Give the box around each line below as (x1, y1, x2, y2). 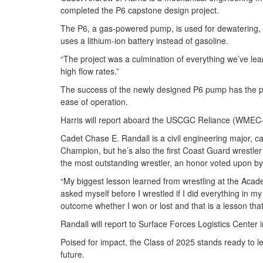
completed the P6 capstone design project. (60, 4, 219, 16)
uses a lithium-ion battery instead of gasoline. (60, 35, 228, 46)
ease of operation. (60, 96, 128, 107)
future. (60, 248, 85, 260)
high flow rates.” (60, 65, 119, 77)
